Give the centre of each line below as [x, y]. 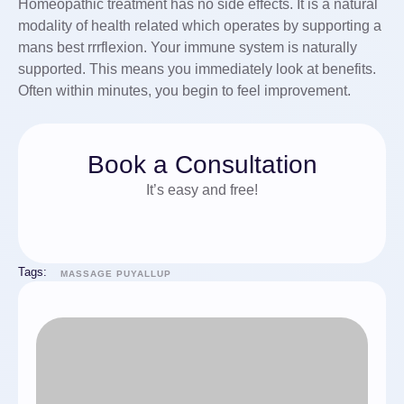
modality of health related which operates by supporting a [200, 26]
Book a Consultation [202, 165]
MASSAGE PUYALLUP [116, 273]
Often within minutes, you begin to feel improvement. [184, 91]
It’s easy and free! [202, 190]
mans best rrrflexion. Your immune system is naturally [188, 47]
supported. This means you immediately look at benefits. [197, 69]
